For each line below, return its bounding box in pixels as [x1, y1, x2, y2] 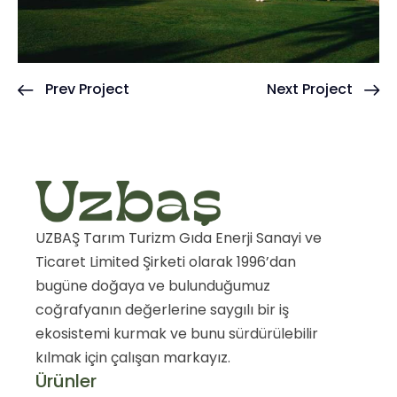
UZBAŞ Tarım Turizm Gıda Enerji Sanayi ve [35, 227, 322, 248]
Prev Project [45, 79, 129, 100]
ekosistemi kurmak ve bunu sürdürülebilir [35, 323, 318, 344]
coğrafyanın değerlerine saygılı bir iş [35, 299, 289, 320]
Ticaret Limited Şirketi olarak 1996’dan [35, 251, 296, 272]
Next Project [267, 79, 353, 100]
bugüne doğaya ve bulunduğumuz [35, 275, 270, 296]
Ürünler [35, 368, 97, 393]
